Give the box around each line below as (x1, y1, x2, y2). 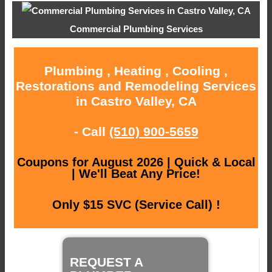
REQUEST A (70, 254, 143, 269)
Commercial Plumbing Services (69, 24, 203, 35)
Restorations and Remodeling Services (16, 79, 256, 93)
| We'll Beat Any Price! (72, 167, 200, 181)
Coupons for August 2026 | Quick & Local (16, 155, 256, 169)
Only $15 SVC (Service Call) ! (52, 198, 220, 212)
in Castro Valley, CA (75, 94, 197, 109)
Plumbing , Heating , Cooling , (44, 64, 228, 78)
